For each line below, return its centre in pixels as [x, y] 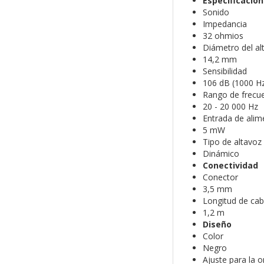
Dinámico [221, 154]
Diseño [217, 225]
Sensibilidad [225, 71]
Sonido [216, 12]
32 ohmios [223, 36]
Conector [220, 177]
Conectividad [230, 166]
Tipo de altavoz [232, 142]
